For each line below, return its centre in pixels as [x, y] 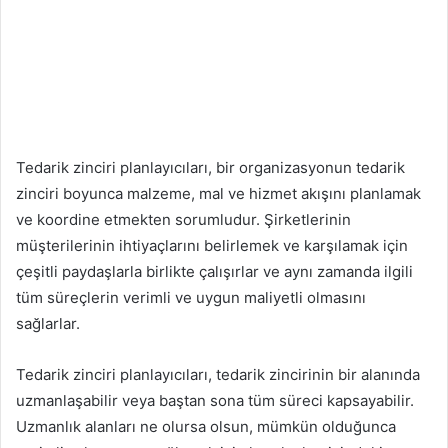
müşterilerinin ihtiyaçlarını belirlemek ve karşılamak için [212, 245]
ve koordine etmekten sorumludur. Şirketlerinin [183, 219]
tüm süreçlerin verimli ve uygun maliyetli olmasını [191, 297]
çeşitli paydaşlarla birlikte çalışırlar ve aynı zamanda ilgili [214, 271]
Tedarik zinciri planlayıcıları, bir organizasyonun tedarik [210, 167]
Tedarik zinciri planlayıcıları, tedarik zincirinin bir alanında [218, 374]
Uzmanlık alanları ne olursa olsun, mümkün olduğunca [206, 426]
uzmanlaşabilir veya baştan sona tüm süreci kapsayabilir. [215, 400]
